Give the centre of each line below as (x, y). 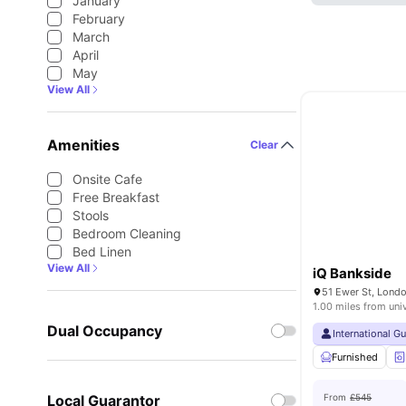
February (99, 19)
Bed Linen (102, 251)
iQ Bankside (353, 273)
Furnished (355, 357)
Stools (91, 215)
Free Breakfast (116, 197)
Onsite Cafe (107, 179)
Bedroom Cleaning (127, 233)
